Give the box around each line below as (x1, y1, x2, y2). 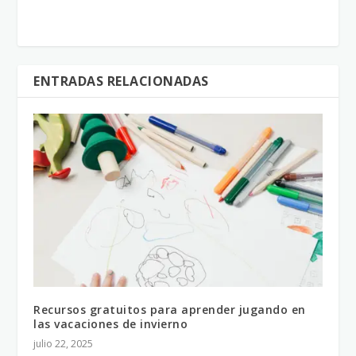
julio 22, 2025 (33, 336, 94, 350)
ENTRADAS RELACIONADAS (33, 72, 209, 90)
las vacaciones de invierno (33, 315, 188, 331)
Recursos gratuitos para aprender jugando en (33, 301, 306, 317)
